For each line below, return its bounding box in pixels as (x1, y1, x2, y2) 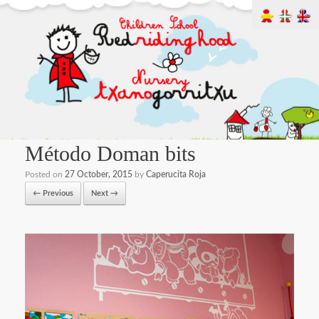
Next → (91, 189, 118, 198)
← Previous (33, 189, 73, 198)
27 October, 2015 (65, 170, 132, 179)
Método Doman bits (25, 142, 196, 166)
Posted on (25, 170, 65, 179)
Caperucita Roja (146, 170, 206, 179)
